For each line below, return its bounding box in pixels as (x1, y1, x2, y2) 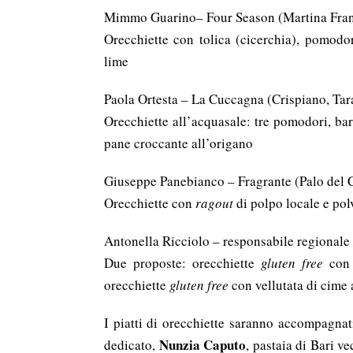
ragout (195, 194, 233, 212)
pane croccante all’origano (104, 134, 253, 152)
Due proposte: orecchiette (104, 254, 262, 272)
